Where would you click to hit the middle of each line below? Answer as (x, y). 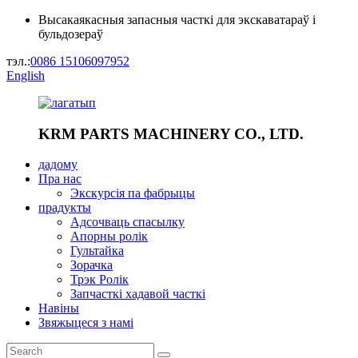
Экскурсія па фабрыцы (133, 193)
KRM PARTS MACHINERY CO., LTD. (171, 133)
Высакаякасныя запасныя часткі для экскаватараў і (177, 20)
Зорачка (91, 265)
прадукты (65, 208)
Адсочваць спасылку (127, 222)
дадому (58, 165)
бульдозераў (71, 34)
